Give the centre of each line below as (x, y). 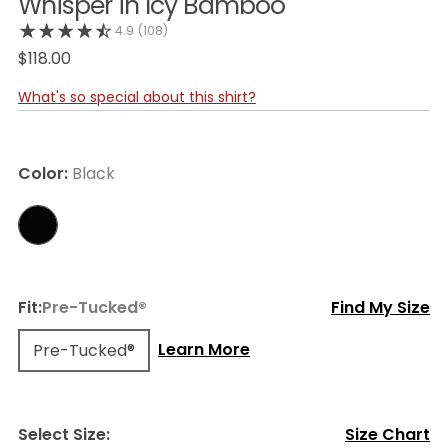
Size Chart (387, 434)
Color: (43, 173)
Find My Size (380, 307)
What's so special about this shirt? (137, 96)
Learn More (204, 350)
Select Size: (64, 434)
